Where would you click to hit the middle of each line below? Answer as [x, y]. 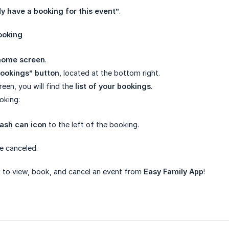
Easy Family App [174, 171]
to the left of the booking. [93, 124]
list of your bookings [113, 86]
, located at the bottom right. [110, 73]
